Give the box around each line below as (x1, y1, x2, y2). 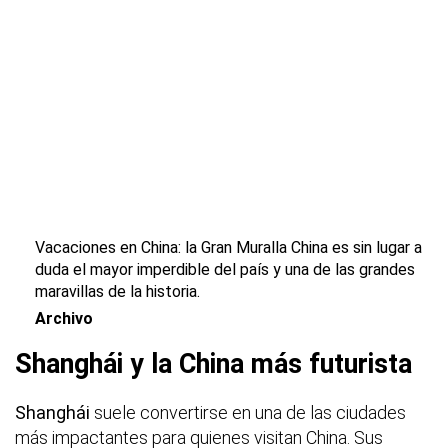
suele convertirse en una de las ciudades (90, 402, 406, 424)
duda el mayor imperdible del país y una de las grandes (35, 260, 415, 280)
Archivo (35, 309, 93, 329)
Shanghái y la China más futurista (15, 348, 412, 381)
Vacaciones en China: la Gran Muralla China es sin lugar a (35, 238, 422, 258)
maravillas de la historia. (35, 282, 200, 302)
